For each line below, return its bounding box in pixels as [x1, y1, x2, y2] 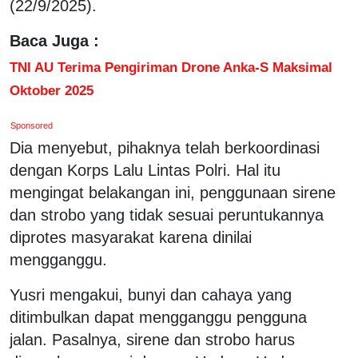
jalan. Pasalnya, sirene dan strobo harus [10, 330, 295, 348]
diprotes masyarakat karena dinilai [10, 228, 252, 246]
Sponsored [10, 120, 54, 130]
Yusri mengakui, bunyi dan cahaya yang [10, 285, 292, 304]
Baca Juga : [10, 31, 99, 50]
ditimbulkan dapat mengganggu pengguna [10, 308, 307, 326]
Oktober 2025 [10, 82, 93, 98]
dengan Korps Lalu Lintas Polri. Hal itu [10, 161, 280, 179]
